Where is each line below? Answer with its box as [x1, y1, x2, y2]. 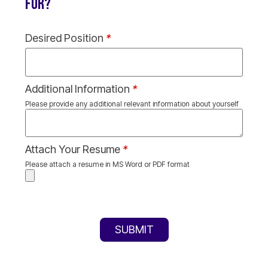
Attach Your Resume [25, 142, 123, 156]
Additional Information [25, 82, 132, 95]
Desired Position [25, 32, 106, 45]
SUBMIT [114, 223, 154, 236]
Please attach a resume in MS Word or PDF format [25, 159, 190, 169]
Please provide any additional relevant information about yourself [25, 99, 239, 108]
